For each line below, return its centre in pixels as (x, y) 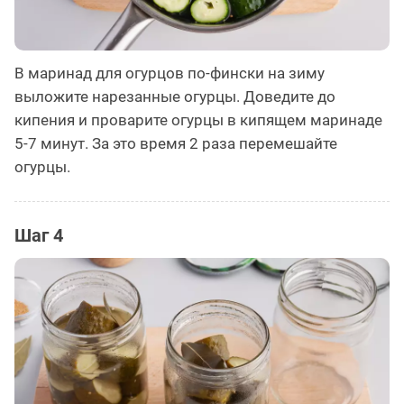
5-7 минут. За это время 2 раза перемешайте (176, 143)
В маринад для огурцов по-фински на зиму (170, 73)
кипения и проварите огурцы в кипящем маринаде (198, 119)
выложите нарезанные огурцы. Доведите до (175, 96)
